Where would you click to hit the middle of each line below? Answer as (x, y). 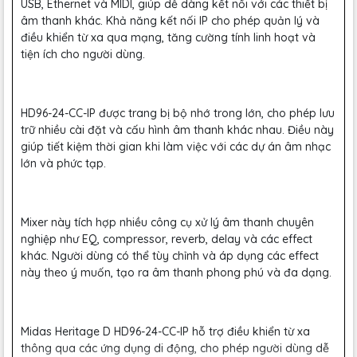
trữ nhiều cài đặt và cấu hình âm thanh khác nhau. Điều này (177, 130)
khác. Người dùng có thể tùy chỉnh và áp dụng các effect (170, 256)
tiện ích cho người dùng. (83, 54)
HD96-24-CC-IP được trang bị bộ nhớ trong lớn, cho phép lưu (178, 113)
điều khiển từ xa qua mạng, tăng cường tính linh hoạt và (168, 37)
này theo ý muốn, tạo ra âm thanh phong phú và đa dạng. (176, 273)
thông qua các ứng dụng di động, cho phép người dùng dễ (175, 348)
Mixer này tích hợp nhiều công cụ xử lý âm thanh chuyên (167, 222)
